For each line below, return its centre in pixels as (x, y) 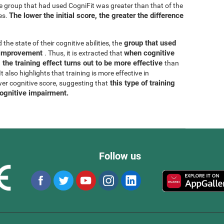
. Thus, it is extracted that (84, 53)
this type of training (141, 83)
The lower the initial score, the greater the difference (96, 15)
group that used (149, 43)
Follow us (120, 156)
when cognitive (149, 53)
